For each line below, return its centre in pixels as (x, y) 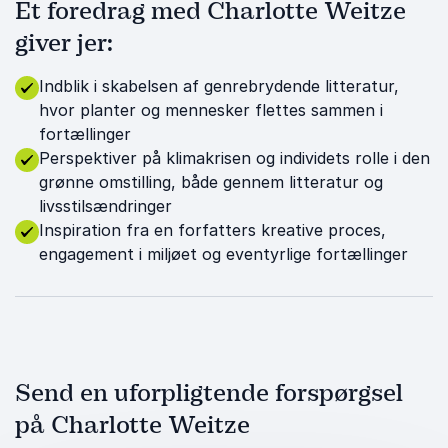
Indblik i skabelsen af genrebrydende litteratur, (219, 86)
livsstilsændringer (105, 206)
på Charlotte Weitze (132, 425)
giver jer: (64, 43)
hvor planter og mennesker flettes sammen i (211, 110)
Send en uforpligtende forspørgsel (209, 393)
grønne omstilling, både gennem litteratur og (211, 182)
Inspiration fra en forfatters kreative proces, (212, 230)
